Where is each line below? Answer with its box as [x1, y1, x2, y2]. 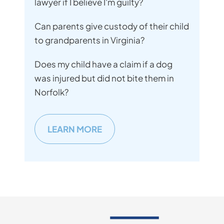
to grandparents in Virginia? [34, 34, 144, 45]
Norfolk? [34, 86, 68, 97]
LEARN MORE [47, 123, 102, 134]
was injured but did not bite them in [34, 72, 174, 83]
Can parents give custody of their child [34, 20, 189, 31]
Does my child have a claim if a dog [34, 58, 172, 69]
